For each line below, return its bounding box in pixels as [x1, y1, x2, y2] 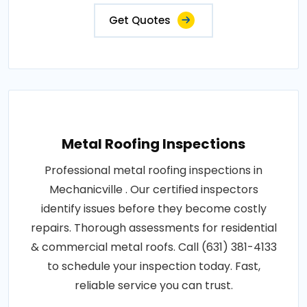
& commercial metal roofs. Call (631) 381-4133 [30, 239, 277, 256]
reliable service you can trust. [74, 278, 233, 294]
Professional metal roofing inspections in [45, 162, 262, 179]
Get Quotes [109, 13, 171, 28]
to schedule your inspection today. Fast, [47, 258, 260, 275]
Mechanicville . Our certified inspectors [49, 182, 258, 198]
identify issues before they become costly [40, 201, 267, 217]
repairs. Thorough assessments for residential [30, 220, 277, 236]
